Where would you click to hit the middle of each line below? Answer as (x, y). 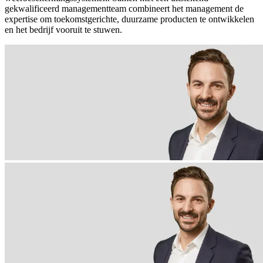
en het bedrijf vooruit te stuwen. (65, 29)
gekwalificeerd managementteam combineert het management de (124, 8)
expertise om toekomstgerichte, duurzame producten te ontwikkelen (129, 19)
